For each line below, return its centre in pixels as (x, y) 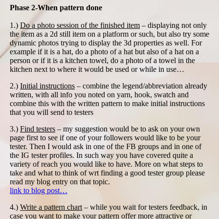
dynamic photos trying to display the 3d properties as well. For (106, 43)
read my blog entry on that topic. (60, 182)
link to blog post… (39, 191)
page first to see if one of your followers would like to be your (105, 138)
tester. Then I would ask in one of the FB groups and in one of (106, 147)
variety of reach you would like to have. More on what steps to (106, 164)
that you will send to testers (52, 112)
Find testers (38, 129)
